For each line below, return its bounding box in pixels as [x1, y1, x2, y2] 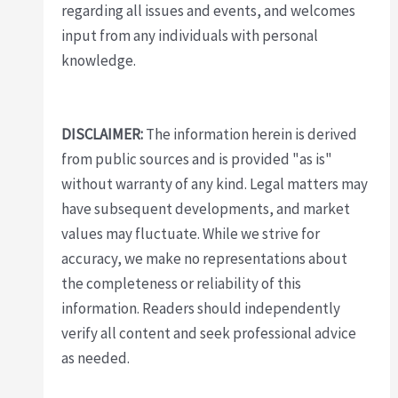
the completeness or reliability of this [61, 273, 302, 293]
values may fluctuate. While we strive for [61, 223, 321, 243]
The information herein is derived [146, 123, 358, 144]
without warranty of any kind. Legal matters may [61, 173, 369, 194]
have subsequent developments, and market [61, 198, 351, 219]
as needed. [61, 347, 131, 368]
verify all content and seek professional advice [61, 322, 357, 343]
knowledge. [61, 50, 137, 70]
